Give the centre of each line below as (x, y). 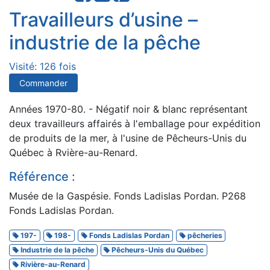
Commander (43, 83)
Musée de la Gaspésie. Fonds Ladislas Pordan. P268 (127, 196)
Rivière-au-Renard (52, 264)
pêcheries (204, 235)
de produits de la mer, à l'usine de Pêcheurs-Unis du (128, 138)
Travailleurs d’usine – (103, 19)
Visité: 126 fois (42, 66)
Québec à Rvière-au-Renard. (73, 152)
